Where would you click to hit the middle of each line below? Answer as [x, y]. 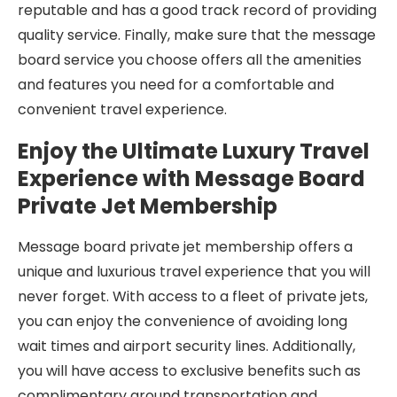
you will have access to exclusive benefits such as [189, 371]
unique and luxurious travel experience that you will [194, 272]
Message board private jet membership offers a [185, 247]
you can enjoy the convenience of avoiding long [183, 321]
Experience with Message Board [191, 179]
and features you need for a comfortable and [176, 85]
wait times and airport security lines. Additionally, [187, 346]
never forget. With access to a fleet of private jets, [193, 296]
